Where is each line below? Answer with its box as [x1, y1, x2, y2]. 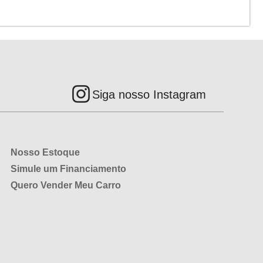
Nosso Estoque [10, 147, 80, 157]
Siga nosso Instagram [92, 87, 206, 101]
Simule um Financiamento [10, 163, 126, 174]
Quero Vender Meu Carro [10, 180, 121, 190]
